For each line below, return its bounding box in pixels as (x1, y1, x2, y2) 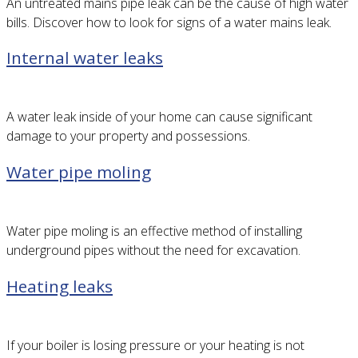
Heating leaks (6, 274, 113, 297)
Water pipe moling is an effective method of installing (6, 222, 302, 241)
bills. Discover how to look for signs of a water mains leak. (6, 13, 332, 31)
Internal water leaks (6, 46, 163, 70)
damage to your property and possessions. (6, 127, 250, 145)
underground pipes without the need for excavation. (6, 241, 300, 260)
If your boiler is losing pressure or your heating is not (6, 336, 304, 354)
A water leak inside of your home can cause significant (6, 108, 312, 126)
